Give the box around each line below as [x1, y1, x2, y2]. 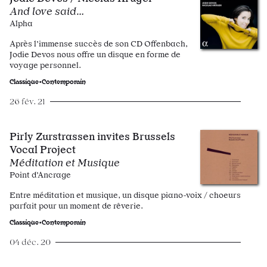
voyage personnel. [10, 60, 81, 70]
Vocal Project [10, 143, 76, 156]
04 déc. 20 [10, 237, 51, 247]
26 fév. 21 [10, 97, 45, 106]
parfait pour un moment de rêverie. [10, 201, 143, 210]
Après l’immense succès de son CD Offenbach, [10, 39, 188, 48]
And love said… [10, 5, 85, 17]
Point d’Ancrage [10, 170, 71, 179]
